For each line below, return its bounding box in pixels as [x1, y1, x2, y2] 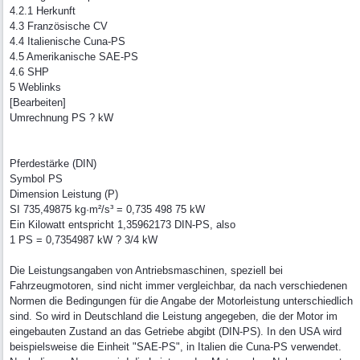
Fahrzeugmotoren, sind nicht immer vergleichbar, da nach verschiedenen [10, 280, 347, 292]
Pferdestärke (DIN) [10, 157, 96, 170]
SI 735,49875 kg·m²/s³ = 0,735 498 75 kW [10, 203, 205, 215]
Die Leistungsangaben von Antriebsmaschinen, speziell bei [10, 264, 283, 276]
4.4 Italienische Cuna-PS [10, 35, 125, 47]
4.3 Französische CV [10, 20, 108, 32]
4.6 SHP [10, 66, 49, 78]
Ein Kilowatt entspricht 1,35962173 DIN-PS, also [10, 219, 235, 231]
